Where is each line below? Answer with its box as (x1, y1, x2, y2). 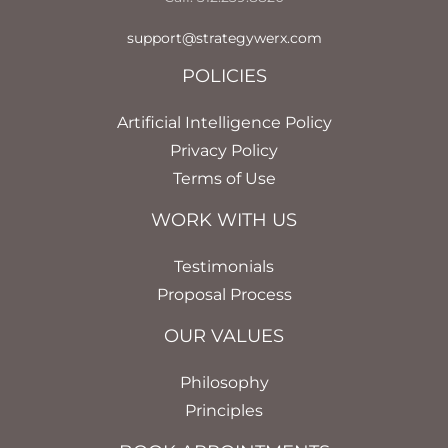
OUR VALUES (164, 324, 284, 347)
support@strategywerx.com (126, 28, 322, 47)
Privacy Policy (170, 140, 278, 160)
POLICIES (181, 64, 267, 87)
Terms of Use (172, 168, 276, 188)
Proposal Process (156, 284, 292, 304)
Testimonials (174, 256, 274, 276)
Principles (185, 400, 263, 420)
